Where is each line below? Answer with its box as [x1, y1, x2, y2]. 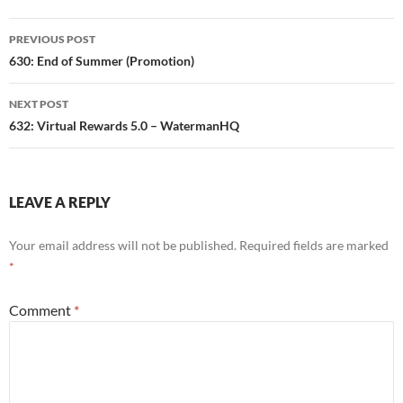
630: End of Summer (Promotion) [9, 53, 194, 69]
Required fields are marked [239, 237, 389, 254]
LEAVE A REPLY [9, 193, 111, 211]
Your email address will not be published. [9, 237, 237, 254]
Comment [9, 301, 74, 319]
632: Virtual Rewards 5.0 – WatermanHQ [9, 118, 239, 134]
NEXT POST [9, 97, 68, 112]
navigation [8, 49, 120, 79]
